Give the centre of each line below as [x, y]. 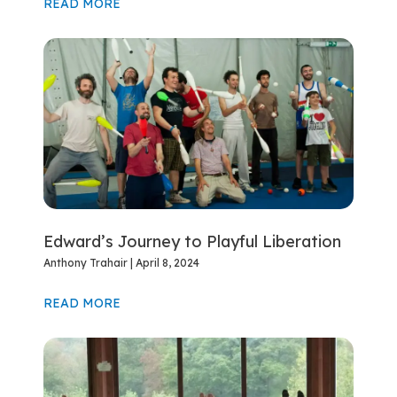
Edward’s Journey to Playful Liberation [193, 241]
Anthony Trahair [87, 262]
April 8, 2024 [167, 262]
